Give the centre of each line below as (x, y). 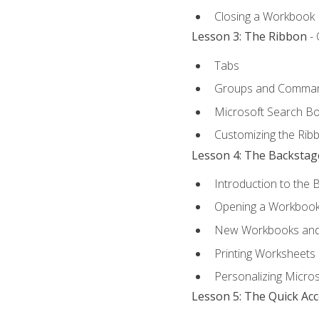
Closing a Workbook (264, 17)
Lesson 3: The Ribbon (249, 37)
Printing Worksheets (265, 253)
